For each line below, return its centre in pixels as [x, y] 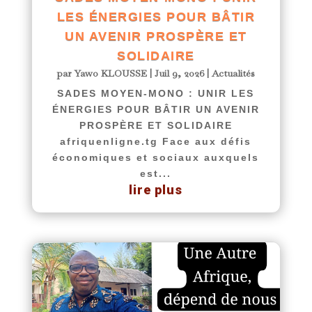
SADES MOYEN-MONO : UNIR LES [156, 93]
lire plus [156, 189]
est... [156, 173]
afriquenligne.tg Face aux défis [156, 141]
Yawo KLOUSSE [111, 73]
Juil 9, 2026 [180, 73]
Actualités [234, 73]
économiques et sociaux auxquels [156, 157]
